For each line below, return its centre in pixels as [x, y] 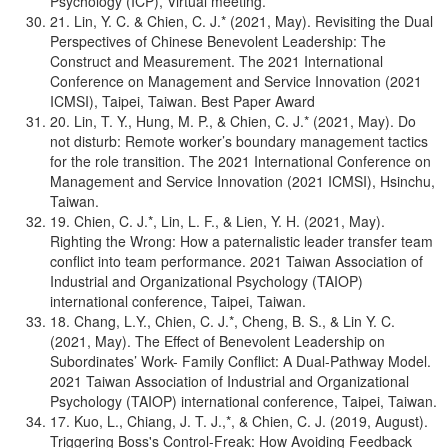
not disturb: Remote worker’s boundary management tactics [239, 141]
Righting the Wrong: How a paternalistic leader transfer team [241, 241]
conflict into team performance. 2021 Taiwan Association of [236, 261]
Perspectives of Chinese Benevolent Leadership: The [218, 41]
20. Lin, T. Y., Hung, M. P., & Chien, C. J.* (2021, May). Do [233, 121]
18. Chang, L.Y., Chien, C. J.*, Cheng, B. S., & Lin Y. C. [222, 321]
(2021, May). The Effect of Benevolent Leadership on [217, 341]
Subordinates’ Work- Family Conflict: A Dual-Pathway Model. [240, 361]
